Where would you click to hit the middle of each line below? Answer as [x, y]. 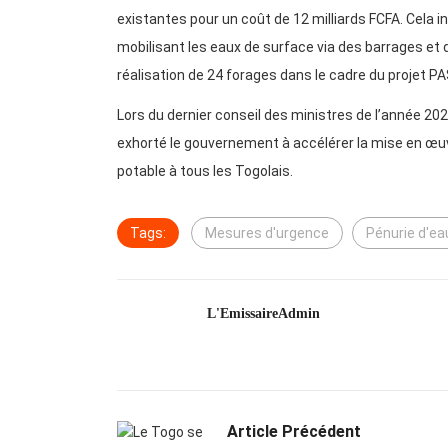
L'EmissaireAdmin [263, 314]
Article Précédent [294, 432]
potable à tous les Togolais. [205, 171]
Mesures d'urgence [267, 233]
